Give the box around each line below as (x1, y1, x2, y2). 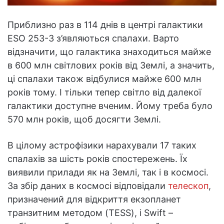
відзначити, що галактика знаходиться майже (7, 46, 211, 57)
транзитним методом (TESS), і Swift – (7, 207, 173, 218)
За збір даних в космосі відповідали (7, 180, 168, 191)
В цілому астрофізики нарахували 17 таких (7, 140, 196, 151)
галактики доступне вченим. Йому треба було (7, 100, 212, 111)
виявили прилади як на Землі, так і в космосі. (7, 167, 208, 178)
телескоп (168, 180, 208, 191)
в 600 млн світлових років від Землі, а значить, (7, 60, 214, 71)
